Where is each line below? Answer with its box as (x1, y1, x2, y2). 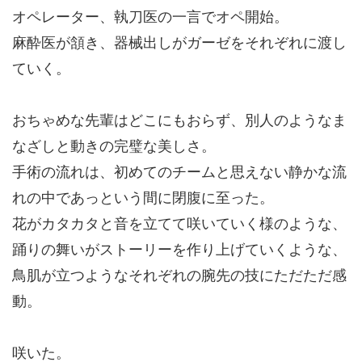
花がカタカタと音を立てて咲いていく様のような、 (12, 215, 347, 233)
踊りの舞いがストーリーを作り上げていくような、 (12, 241, 347, 259)
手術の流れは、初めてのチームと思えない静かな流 (12, 163, 347, 181)
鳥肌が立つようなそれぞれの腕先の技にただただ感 (12, 267, 347, 284)
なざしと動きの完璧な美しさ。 (12, 137, 216, 155)
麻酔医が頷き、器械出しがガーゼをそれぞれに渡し (12, 34, 347, 52)
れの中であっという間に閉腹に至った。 (12, 189, 274, 207)
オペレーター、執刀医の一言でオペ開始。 (12, 8, 288, 26)
